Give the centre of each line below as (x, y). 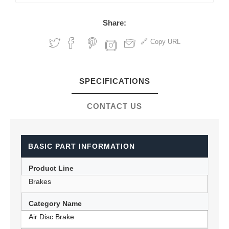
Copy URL (165, 42)
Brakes (40, 181)
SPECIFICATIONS (114, 81)
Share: (114, 23)
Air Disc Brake (51, 217)
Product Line (51, 168)
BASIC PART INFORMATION (82, 146)
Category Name (55, 203)
